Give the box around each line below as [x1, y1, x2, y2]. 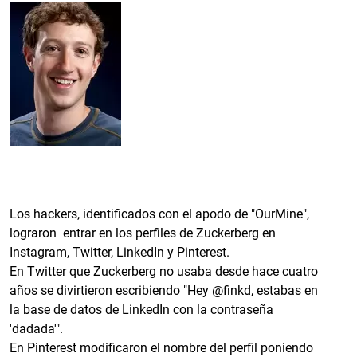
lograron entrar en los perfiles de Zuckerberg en [10, 225, 276, 241]
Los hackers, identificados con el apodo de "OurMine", [10, 206, 309, 222]
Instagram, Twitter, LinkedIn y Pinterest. [10, 244, 229, 260]
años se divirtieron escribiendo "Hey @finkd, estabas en [10, 282, 318, 298]
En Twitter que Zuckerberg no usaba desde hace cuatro [10, 263, 318, 279]
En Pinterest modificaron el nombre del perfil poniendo [10, 339, 313, 355]
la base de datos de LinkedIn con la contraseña [10, 301, 273, 317]
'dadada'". [10, 320, 63, 336]
